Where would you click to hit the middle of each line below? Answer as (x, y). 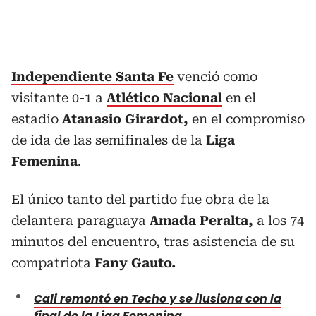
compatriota (53, 262)
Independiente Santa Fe (92, 76)
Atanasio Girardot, (125, 119)
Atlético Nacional (164, 97)
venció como (215, 76)
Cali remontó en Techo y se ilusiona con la (158, 298)
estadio (37, 119)
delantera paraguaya (80, 220)
